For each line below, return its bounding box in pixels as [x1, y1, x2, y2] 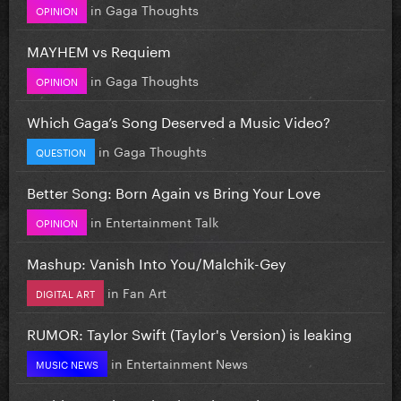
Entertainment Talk [106, 210, 218, 231]
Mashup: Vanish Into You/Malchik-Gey [27, 250, 286, 273]
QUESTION [36, 142, 86, 159]
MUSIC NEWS [36, 354, 98, 371]
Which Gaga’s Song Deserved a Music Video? [27, 108, 330, 132]
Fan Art [123, 281, 166, 302]
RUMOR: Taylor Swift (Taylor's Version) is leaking [27, 320, 352, 344]
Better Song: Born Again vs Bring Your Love [27, 179, 320, 202]
